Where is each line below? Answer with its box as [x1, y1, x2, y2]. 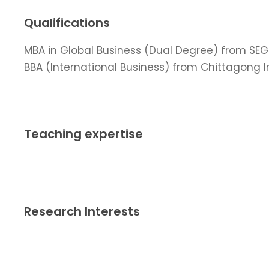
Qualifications [24, 14, 110, 31]
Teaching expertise [24, 125, 143, 142]
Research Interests [24, 202, 140, 220]
